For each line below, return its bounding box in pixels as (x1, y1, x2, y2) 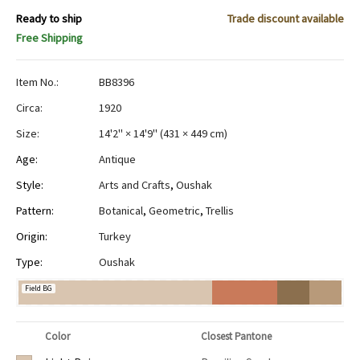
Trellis (206, 202, 234, 218)
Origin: (16, 228, 47, 243)
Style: (16, 177, 43, 192)
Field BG (25, 282, 52, 293)
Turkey (99, 228, 131, 243)
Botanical (99, 202, 143, 218)
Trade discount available (227, 10, 344, 26)
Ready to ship (16, 10, 82, 26)
